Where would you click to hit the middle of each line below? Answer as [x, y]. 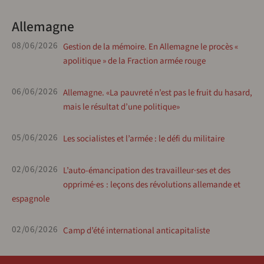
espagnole [31, 199]
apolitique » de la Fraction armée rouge [134, 61]
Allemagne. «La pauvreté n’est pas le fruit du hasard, [157, 93]
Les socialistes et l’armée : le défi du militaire [143, 138]
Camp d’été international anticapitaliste [136, 230]
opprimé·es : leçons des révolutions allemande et [151, 184]
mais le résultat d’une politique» [121, 107]
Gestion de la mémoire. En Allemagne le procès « [150, 47]
